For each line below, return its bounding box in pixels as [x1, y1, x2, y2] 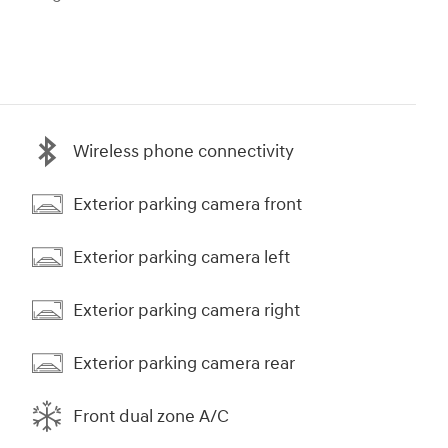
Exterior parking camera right [73, 298, 300, 322]
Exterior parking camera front [73, 192, 302, 216]
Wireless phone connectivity [73, 139, 294, 163]
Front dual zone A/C [73, 404, 229, 428]
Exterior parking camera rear [73, 351, 295, 375]
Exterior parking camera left [73, 245, 290, 269]
